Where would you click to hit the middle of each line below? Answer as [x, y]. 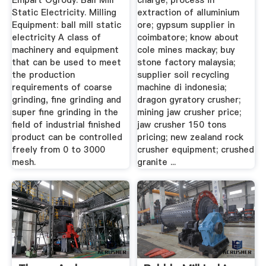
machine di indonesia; [182, 88]
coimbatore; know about [188, 38]
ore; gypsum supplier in [186, 25]
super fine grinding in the [65, 113]
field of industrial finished [66, 125]
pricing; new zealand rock [191, 137]
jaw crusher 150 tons [182, 125]
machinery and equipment [65, 50]
